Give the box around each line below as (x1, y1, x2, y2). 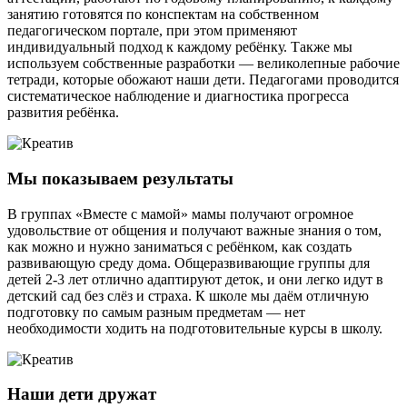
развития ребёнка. (7, 104, 119, 121)
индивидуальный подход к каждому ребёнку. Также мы (7, 39, 352, 55)
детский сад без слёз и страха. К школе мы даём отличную (7, 287, 369, 303)
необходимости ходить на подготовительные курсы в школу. (7, 320, 382, 336)
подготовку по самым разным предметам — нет (7, 303, 305, 320)
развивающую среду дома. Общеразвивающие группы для (7, 254, 370, 271)
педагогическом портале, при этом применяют (7, 23, 297, 39)
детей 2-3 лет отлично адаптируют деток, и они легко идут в (7, 271, 383, 287)
